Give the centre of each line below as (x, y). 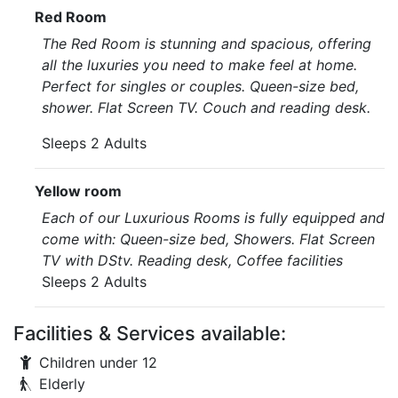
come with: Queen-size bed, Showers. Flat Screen (208, 239)
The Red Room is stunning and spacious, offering (207, 44)
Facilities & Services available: (150, 333)
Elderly (62, 384)
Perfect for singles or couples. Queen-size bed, (200, 86)
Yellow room (78, 191)
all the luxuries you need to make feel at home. (199, 65)
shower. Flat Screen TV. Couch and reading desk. (206, 107)
